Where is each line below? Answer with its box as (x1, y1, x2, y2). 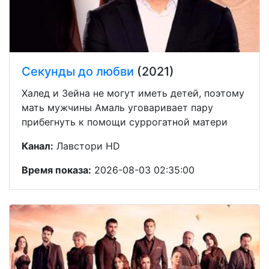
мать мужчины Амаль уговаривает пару (22, 101, 213, 113)
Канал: (22, 139, 53, 152)
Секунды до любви (22, 64, 134, 79)
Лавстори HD (53, 139, 120, 152)
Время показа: (22, 163, 91, 176)
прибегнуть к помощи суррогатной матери (22, 115, 228, 128)
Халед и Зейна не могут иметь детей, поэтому (22, 86, 244, 99)
